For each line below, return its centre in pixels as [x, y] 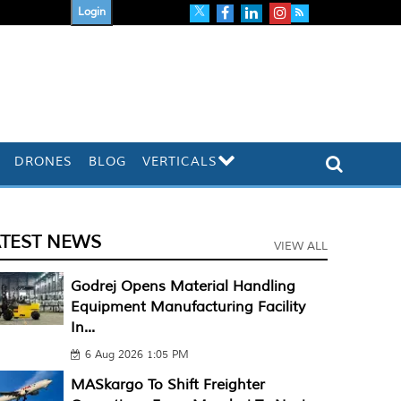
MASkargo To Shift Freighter [167, 385]
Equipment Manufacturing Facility [188, 307]
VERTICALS [180, 162]
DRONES [44, 162]
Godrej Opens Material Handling [183, 286]
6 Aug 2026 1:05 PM [137, 355]
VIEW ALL [300, 246]
